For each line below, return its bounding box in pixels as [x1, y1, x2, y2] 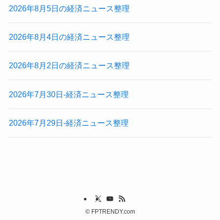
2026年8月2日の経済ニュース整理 [8, 61, 130, 70]
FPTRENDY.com [89, 208, 135, 215]
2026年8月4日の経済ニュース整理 [8, 32, 130, 42]
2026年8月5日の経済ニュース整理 [8, 3, 130, 13]
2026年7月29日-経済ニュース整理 [8, 118, 129, 127]
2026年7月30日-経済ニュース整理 [8, 89, 129, 99]
